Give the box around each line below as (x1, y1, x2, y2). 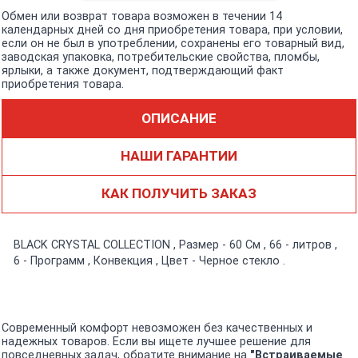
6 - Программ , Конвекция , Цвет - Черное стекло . (14, 253, 285, 268)
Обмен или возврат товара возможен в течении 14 (2, 9, 282, 23)
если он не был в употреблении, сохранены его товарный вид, (2, 36, 344, 50)
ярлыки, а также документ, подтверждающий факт (2, 63, 284, 78)
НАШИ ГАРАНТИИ (121, 147, 237, 164)
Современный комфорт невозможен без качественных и (2, 321, 312, 336)
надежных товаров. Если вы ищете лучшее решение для (2, 335, 311, 349)
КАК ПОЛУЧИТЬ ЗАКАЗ (101, 185, 257, 201)
